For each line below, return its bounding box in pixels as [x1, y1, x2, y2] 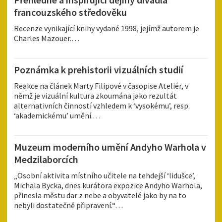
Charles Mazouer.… [14, 33, 79, 44]
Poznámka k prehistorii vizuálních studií [14, 63, 183, 76]
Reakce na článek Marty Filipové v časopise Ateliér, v [14, 81, 188, 91]
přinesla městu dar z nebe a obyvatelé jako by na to [14, 190, 186, 201]
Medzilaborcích [14, 153, 78, 166]
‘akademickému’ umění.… [14, 111, 101, 121]
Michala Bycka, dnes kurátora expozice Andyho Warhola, [14, 180, 202, 191]
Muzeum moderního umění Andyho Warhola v [14, 141, 206, 154]
